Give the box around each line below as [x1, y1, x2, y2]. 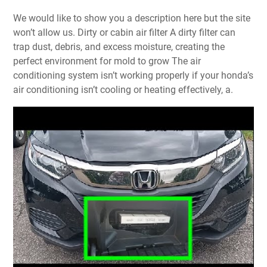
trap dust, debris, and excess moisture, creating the [13, 41, 225, 52]
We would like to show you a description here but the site [13, 12, 21, 24]
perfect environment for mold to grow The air [13, 55, 201, 67]
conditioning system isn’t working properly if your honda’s [13, 69, 253, 81]
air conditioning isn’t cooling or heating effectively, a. [13, 83, 233, 95]
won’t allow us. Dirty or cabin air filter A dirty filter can [13, 26, 235, 38]
